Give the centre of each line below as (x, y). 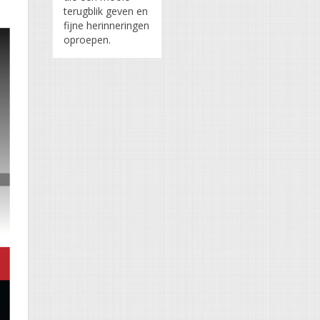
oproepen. (87, 40)
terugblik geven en (106, 11)
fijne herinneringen (106, 26)
